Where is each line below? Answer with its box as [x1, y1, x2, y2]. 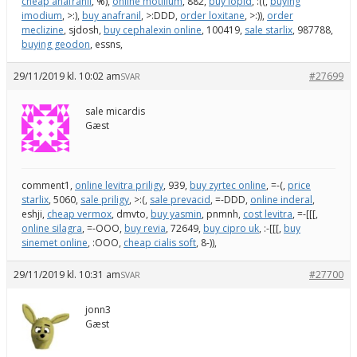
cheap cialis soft [124, 235, 196, 249]
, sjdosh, [64, 22, 104, 37]
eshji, [22, 206, 47, 221]
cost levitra [243, 206, 292, 221]
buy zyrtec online [190, 178, 266, 192]
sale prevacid [150, 192, 210, 206]
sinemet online [22, 235, 88, 249]
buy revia [124, 221, 166, 235]
